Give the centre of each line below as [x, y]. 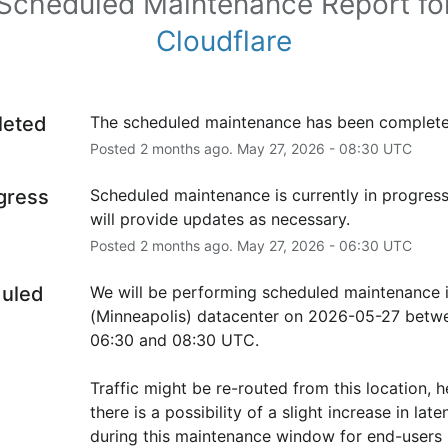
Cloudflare [224, 40]
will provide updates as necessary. [219, 218]
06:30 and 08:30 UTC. [174, 339]
